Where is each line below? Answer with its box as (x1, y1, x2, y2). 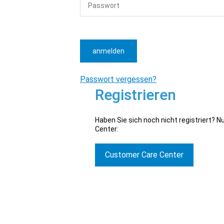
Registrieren (95, 86, 176, 103)
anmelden (92, 47, 124, 55)
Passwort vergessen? (80, 74, 156, 84)
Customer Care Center (105, 150, 183, 159)
